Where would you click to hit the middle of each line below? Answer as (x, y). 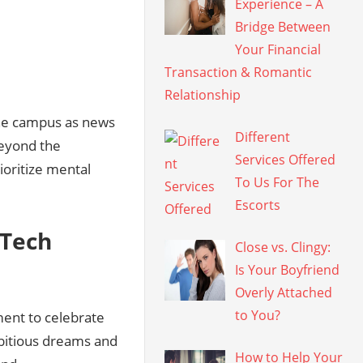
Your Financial (278, 49)
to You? (258, 315)
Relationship (203, 95)
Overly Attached (284, 293)
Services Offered (286, 160)
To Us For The (278, 182)
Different (263, 137)
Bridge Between (283, 27)
